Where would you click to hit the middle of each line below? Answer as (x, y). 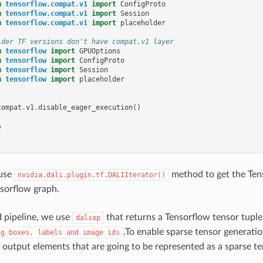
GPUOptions (100, 51)
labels (50, 232)
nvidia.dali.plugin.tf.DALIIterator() (91, 175)
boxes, (21, 232)
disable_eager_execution (86, 107)
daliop (88, 218)
